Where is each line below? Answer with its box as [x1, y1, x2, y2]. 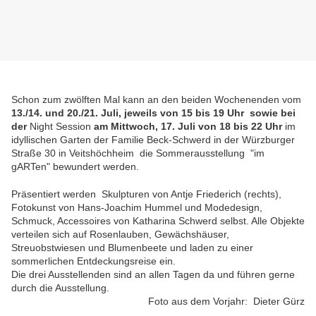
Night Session [30, 121, 94, 133]
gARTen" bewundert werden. [11, 161, 139, 173]
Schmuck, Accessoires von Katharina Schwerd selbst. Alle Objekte [11, 215, 305, 227]
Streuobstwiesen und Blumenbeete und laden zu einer [11, 242, 253, 254]
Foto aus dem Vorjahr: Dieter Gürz [148, 296, 305, 308]
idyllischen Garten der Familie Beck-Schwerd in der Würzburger [11, 134, 295, 146]
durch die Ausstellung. [11, 282, 109, 294]
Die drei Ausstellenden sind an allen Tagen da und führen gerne [11, 269, 295, 281]
